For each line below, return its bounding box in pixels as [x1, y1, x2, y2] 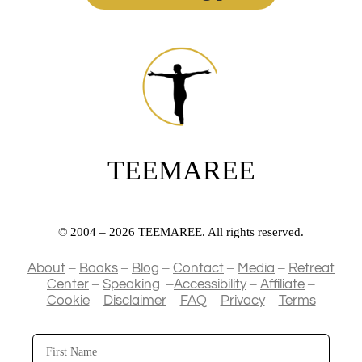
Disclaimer [103, 293, 166, 308]
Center [47, 276, 89, 292]
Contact [173, 260, 224, 276]
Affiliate [260, 276, 305, 292]
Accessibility [174, 276, 246, 292]
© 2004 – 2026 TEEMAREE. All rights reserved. [58, 225, 304, 238]
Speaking [103, 276, 160, 292]
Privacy [220, 293, 265, 308]
